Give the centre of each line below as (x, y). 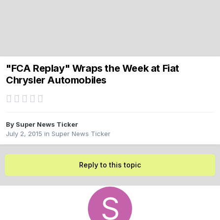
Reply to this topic (110, 165)
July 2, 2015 (24, 134)
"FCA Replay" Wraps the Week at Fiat (93, 69)
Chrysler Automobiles (56, 80)
